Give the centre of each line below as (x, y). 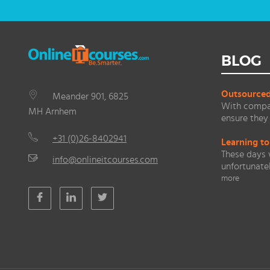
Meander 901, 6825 (90, 97)
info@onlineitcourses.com (105, 160)
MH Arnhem (52, 112)
